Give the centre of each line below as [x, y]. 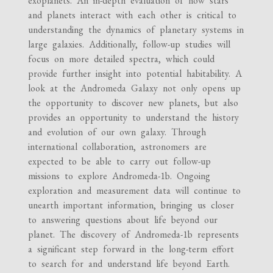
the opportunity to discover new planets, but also [133, 103]
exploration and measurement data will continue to [135, 190]
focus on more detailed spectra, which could [122, 59]
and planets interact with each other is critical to [133, 15]
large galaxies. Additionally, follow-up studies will [129, 44]
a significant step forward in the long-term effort [131, 249]
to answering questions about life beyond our [123, 220]
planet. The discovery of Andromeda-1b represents [134, 234]
